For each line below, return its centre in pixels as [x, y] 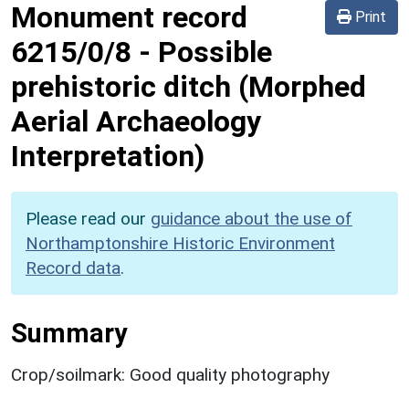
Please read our [88, 218]
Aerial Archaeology [136, 121]
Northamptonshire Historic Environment [180, 243]
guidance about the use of [252, 218]
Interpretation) [108, 156]
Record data [73, 267]
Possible [215, 52]
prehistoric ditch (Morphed [189, 86]
